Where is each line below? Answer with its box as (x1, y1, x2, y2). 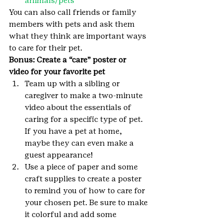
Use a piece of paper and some (25, 162, 140, 172)
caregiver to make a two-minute (25, 91, 145, 101)
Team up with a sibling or (25, 79, 122, 89)
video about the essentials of (25, 103, 133, 112)
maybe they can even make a (25, 138, 136, 148)
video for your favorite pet (9, 67, 107, 77)
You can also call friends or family (9, 7, 138, 17)
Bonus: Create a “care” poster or (9, 55, 128, 65)
